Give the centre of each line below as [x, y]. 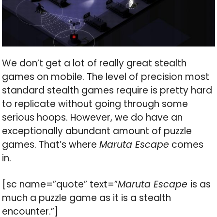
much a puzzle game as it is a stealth [87, 198]
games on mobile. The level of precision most [106, 77]
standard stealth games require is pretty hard [107, 91]
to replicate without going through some [95, 104]
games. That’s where [51, 145]
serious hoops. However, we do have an [93, 118]
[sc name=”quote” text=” [60, 185]
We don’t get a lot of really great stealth [94, 63]
